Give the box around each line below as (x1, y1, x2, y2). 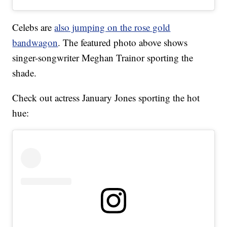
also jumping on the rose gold (54, 21, 171, 34)
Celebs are (12, 21, 55, 34)
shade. (12, 66, 37, 80)
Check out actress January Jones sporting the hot (12, 91, 200, 104)
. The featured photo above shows (58, 36, 188, 49)
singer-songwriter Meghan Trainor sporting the (12, 51, 194, 64)
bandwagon (12, 36, 58, 49)
